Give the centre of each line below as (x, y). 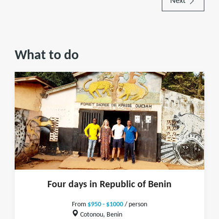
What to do (47, 56)
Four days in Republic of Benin (109, 185)
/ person (135, 205)
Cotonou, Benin (100, 215)
